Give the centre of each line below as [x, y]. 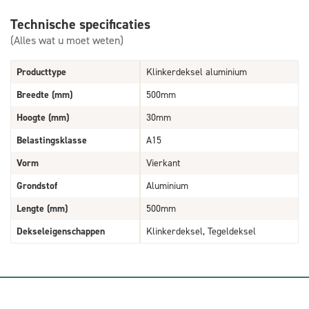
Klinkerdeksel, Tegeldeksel [201, 231]
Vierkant [163, 163]
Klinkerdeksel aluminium [197, 72]
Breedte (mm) [44, 94]
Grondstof [37, 186]
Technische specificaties [80, 24]
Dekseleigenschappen [61, 231]
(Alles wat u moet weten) [67, 40]
